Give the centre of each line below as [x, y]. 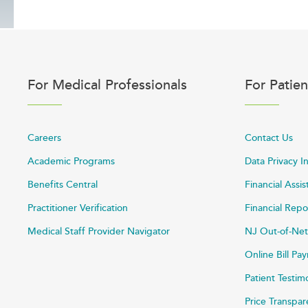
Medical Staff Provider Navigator [99, 231]
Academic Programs [71, 161]
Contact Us [269, 137]
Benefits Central [63, 184]
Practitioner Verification [78, 208]
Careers [44, 137]
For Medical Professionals [107, 85]
